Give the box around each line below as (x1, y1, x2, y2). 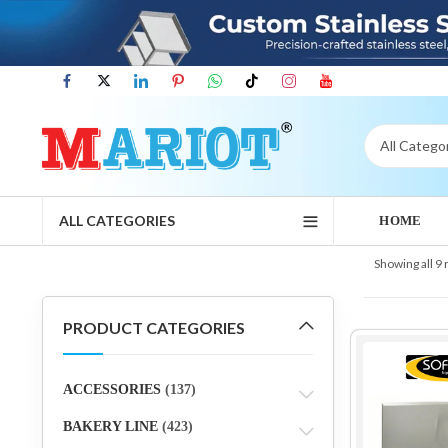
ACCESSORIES (62, 381, 161, 397)
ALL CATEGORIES (58, 211, 175, 229)
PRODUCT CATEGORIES (62, 317, 245, 337)
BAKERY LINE (62, 418, 158, 434)
